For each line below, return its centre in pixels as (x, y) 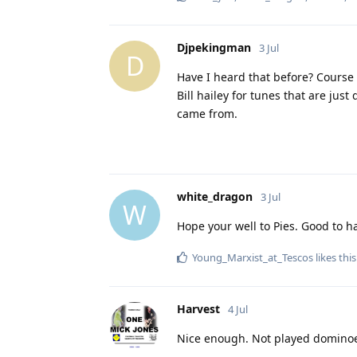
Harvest (198, 308)
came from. (207, 113)
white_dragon (215, 196)
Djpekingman (214, 47)
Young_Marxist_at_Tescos (253, 257)
